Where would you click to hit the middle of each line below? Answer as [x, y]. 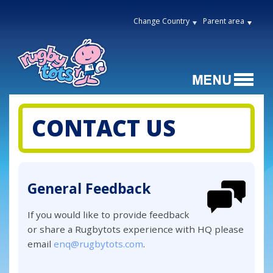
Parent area [223, 21]
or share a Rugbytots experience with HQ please [136, 229]
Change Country [161, 21]
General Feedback [89, 188]
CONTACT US [104, 128]
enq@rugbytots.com [99, 243]
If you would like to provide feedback [109, 214]
